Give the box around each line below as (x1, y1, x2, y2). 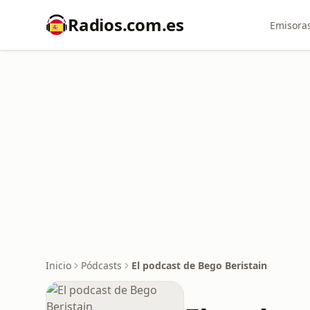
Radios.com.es (68, 13, 184, 36)
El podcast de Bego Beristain (131, 259, 267, 272)
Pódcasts (81, 259, 122, 272)
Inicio (46, 259, 71, 272)
